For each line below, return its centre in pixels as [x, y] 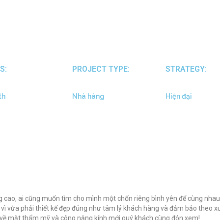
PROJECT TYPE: [101, 69]
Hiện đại [179, 96]
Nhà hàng [88, 96]
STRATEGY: [186, 69]
